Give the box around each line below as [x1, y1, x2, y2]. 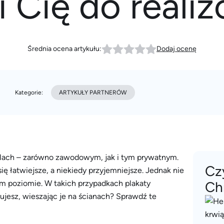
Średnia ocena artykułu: [27, 44, 101, 53]
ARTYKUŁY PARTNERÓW [59, 89, 127, 96]
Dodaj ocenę [156, 44, 196, 53]
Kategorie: [15, 89, 43, 96]
